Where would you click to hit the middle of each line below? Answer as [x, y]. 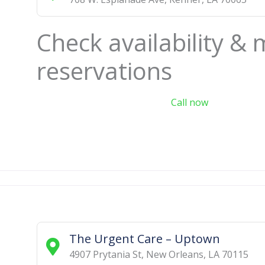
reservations [104, 70]
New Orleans [174, 254]
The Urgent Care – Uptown [144, 238]
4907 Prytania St [105, 254]
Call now [189, 102]
